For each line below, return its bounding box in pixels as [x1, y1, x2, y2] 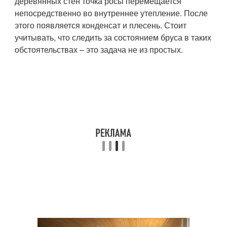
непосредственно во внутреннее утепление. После [15, 7, 208, 19]
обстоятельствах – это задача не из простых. [15, 43, 183, 55]
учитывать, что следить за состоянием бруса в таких [15, 31, 212, 43]
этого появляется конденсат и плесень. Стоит [15, 19, 187, 31]
